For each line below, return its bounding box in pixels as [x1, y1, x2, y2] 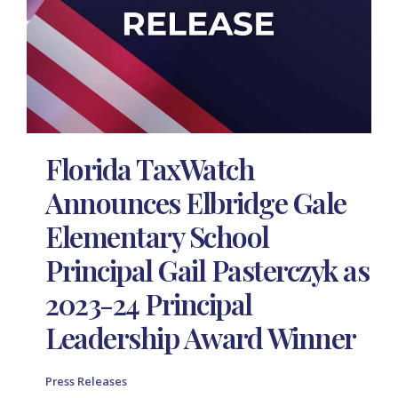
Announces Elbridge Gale [45, 182, 346, 221]
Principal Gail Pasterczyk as [45, 250, 370, 289]
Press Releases [45, 372, 128, 389]
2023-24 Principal [45, 283, 252, 322]
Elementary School [45, 216, 269, 255]
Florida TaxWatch [45, 148, 255, 187]
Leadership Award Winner [45, 317, 356, 356]
